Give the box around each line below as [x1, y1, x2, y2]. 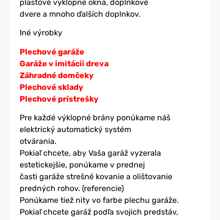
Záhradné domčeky [20, 70, 94, 80]
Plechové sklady [20, 82, 83, 92]
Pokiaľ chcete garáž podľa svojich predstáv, [20, 207, 178, 217]
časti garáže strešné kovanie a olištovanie [20, 172, 172, 182]
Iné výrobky [20, 28, 62, 38]
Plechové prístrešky [20, 94, 99, 104]
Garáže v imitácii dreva [20, 58, 109, 68]
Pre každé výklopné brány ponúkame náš [20, 113, 170, 123]
